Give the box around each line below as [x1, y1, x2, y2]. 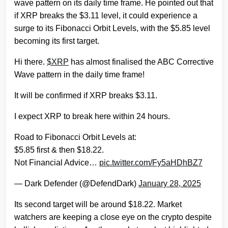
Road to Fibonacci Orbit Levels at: [14, 133, 136, 142]
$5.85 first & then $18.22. [14, 146, 104, 155]
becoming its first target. [14, 37, 99, 46]
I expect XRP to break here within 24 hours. [14, 112, 170, 121]
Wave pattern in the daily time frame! [14, 70, 145, 79]
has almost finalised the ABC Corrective [69, 58, 214, 67]
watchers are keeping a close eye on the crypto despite [14, 213, 212, 222]
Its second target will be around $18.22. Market [14, 200, 182, 209]
